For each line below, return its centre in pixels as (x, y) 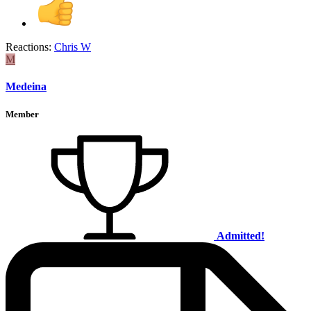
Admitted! (241, 235)
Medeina (26, 87)
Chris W (73, 47)
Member (22, 114)
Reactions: (28, 47)
